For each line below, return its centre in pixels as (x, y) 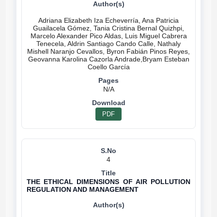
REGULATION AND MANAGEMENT (83, 189)
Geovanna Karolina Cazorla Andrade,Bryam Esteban (108, 59)
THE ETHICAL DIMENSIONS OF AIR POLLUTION (108, 182)
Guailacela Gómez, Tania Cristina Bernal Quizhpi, (108, 28)
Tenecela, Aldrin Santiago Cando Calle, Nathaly (108, 44)
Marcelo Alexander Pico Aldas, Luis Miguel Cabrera (108, 36)
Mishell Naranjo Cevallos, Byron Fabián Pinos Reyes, (108, 51)
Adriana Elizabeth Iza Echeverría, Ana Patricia (108, 20)
